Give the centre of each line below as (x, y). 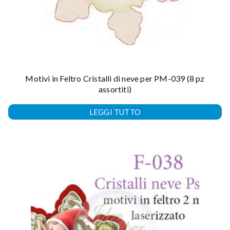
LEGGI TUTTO (115, 112)
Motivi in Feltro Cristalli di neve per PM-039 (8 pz (115, 79)
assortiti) (115, 89)
